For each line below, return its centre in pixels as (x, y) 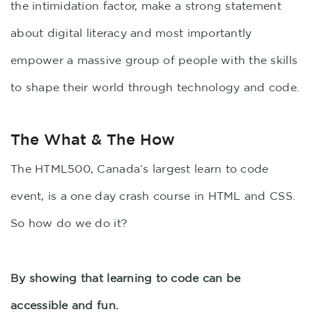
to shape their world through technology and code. (155, 87)
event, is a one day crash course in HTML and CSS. (153, 196)
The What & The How (93, 139)
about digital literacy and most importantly (131, 33)
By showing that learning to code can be (126, 278)
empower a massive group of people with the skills (154, 60)
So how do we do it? (69, 223)
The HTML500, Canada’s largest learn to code (140, 169)
